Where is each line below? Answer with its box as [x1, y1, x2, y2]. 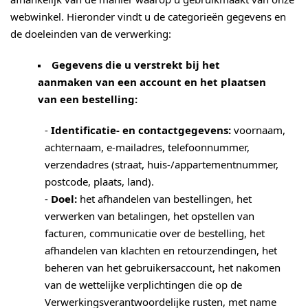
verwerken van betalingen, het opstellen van [45, 211, 254, 221]
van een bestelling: [38, 94, 137, 104]
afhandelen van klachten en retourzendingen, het [45, 245, 277, 256]
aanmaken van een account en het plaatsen [38, 77, 266, 87]
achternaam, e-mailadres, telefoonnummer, [45, 142, 250, 153]
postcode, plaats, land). [45, 177, 154, 187]
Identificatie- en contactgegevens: [51, 125, 231, 135]
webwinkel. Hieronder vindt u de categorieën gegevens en [10, 12, 286, 22]
